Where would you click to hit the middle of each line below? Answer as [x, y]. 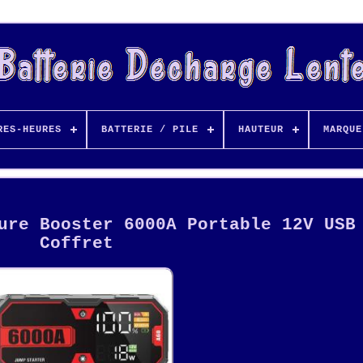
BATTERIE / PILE [149, 130]
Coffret [76, 244]
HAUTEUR [261, 130]
